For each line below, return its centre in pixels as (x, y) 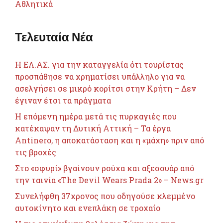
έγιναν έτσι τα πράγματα (63, 101)
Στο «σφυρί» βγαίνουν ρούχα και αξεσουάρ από (105, 168)
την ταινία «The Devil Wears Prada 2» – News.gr (109, 180)
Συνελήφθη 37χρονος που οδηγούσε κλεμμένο (105, 196)
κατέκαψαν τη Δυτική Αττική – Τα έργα (93, 128)
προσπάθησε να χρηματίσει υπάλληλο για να (100, 77)
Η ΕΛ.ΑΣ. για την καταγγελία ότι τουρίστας (99, 65)
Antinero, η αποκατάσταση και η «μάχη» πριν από (110, 140)
